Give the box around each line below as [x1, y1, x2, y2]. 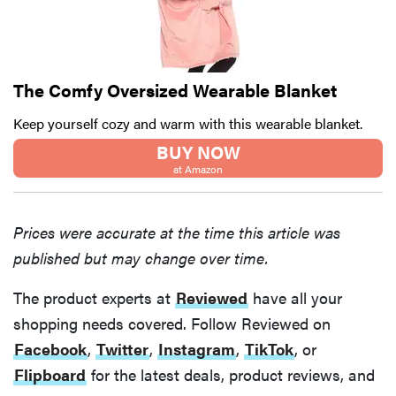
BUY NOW [156, 139, 240, 165]
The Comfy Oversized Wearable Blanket [13, 77, 337, 103]
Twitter [96, 338, 148, 361]
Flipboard [14, 363, 86, 386]
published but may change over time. [13, 247, 269, 270]
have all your [248, 286, 342, 309]
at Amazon [173, 161, 223, 178]
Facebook [14, 338, 87, 361]
